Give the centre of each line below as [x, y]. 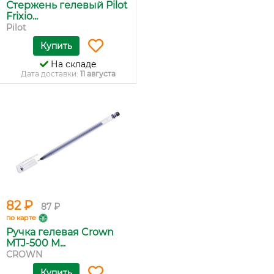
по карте [21, 218]
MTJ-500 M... [36, 243]
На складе [72, 65]
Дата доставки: [50, 74]
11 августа [98, 74]
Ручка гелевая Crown [60, 232]
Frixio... [22, 17]
